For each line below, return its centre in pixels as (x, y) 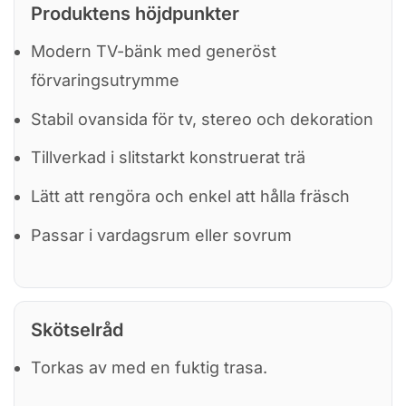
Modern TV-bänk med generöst (154, 51)
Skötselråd (77, 330)
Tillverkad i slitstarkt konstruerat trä (168, 158)
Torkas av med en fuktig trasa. (149, 368)
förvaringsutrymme (105, 80)
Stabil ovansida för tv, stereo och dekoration (202, 119)
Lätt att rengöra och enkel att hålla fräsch (190, 197)
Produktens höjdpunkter (135, 13)
